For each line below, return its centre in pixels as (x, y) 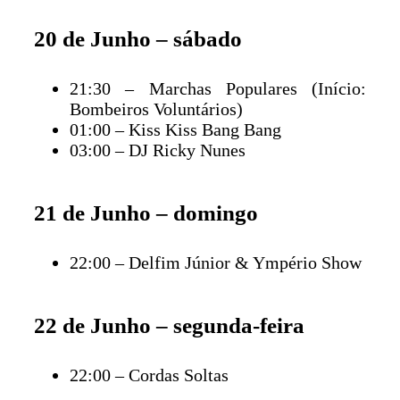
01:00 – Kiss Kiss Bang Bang (175, 129)
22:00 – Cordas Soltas (149, 375)
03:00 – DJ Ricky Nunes (158, 150)
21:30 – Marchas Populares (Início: (218, 88)
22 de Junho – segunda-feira (169, 325)
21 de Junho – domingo (146, 212)
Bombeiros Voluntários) (156, 108)
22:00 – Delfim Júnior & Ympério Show (216, 262)
